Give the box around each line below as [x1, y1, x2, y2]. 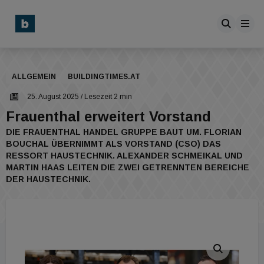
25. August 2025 [27, 93, 79, 101]
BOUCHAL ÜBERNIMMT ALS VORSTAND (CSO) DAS [6, 139, 221, 148]
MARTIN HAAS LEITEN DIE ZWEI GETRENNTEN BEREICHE [6, 163, 249, 172]
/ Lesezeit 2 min [79, 93, 132, 101]
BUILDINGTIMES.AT [68, 72, 140, 81]
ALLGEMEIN [12, 72, 56, 81]
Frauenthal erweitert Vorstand [6, 108, 211, 124]
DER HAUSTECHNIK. [6, 174, 91, 184]
